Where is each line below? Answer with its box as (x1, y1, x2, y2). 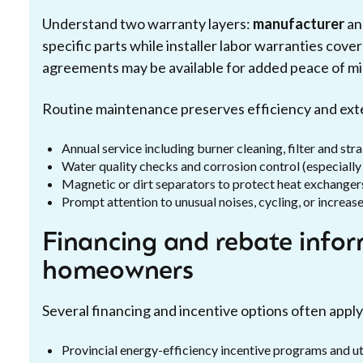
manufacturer (253, 15, 344, 32)
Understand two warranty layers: (42, 15, 253, 32)
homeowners (42, 259, 194, 285)
